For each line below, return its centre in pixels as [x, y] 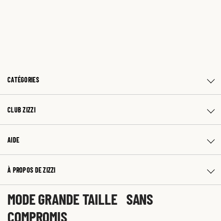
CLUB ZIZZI [21, 110]
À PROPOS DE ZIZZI [32, 170]
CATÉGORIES [23, 79]
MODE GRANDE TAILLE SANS [80, 199]
